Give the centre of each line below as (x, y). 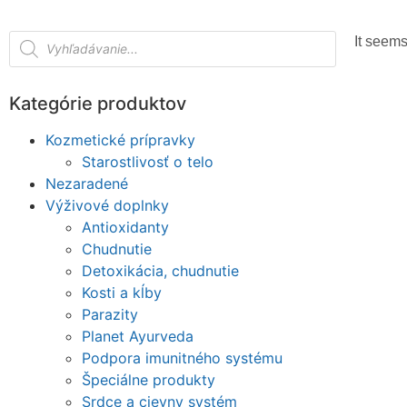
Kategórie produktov (98, 103)
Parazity (110, 314)
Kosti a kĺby (122, 292)
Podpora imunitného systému (182, 357)
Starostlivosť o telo (148, 161)
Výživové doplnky (107, 205)
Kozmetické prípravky (120, 139)
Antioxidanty (125, 227)
